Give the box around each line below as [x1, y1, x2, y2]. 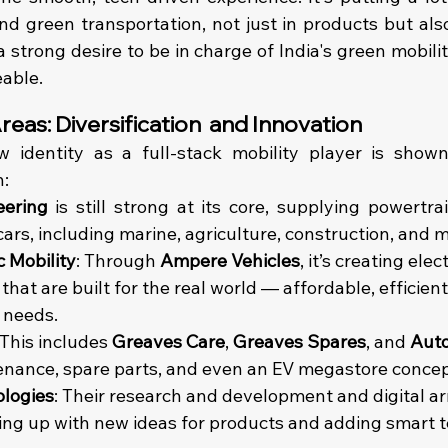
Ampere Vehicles [160, 249, 300, 273]
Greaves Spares [233, 330, 366, 354]
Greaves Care [112, 330, 225, 354]
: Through [76, 249, 160, 273]
